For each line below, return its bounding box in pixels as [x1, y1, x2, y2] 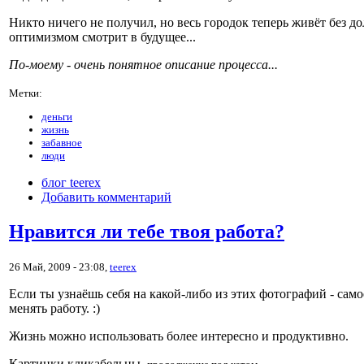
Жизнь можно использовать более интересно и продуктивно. [9, 329, 349, 344]
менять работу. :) [9, 301, 100, 316]
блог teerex [41, 175, 101, 190]
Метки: [9, 86, 42, 99]
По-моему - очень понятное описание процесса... [9, 57, 278, 71]
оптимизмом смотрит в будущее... [9, 29, 196, 44]
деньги [41, 110, 72, 123]
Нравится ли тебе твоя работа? [9, 221, 284, 243]
